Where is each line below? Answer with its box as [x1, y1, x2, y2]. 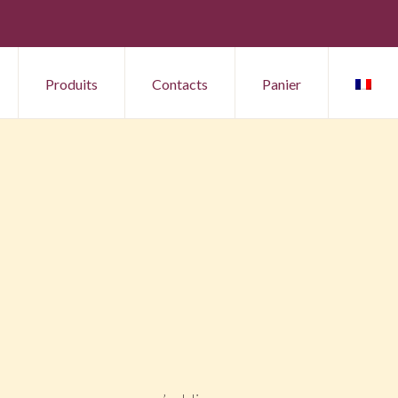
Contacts [152, 76, 208, 92]
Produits [45, 76, 98, 92]
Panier [262, 76, 301, 92]
